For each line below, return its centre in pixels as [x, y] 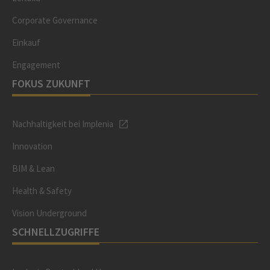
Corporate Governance [55, 20]
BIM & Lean [33, 168]
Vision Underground [49, 213]
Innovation [32, 146]
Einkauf [26, 42]
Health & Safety [42, 191]
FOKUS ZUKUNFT [51, 83]
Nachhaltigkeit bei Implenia [63, 124]
